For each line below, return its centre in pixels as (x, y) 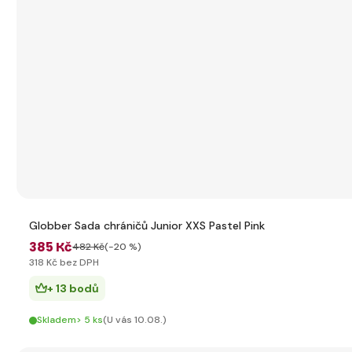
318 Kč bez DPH (64, 262)
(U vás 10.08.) (135, 320)
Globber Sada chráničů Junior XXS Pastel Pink (147, 225)
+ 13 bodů (73, 288)
